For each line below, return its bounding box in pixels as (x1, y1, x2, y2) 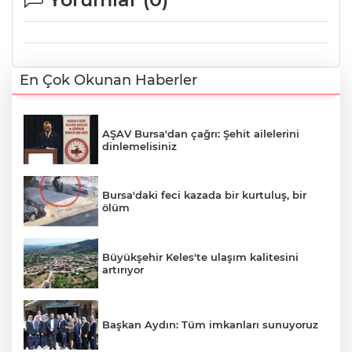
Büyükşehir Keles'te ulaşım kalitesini (102, 250, 299, 263)
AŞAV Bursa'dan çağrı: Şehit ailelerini (102, 126, 299, 140)
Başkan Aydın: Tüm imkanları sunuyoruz (102, 318, 318, 332)
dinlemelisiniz (102, 139, 177, 152)
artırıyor (102, 262, 144, 276)
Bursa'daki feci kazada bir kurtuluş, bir (102, 189, 306, 202)
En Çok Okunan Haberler (20, 71, 197, 89)
